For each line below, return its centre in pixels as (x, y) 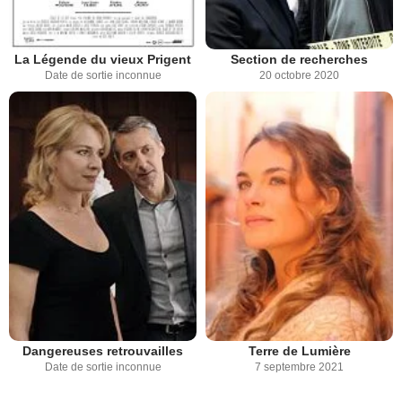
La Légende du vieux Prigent (103, 59)
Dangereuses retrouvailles (103, 351)
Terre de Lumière (299, 351)
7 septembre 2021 (299, 367)
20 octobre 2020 (299, 75)
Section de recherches (299, 59)
